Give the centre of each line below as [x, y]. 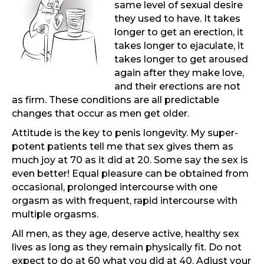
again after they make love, [179, 73]
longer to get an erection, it [179, 32]
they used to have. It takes [177, 19]
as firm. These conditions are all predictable [115, 100]
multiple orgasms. [55, 214]
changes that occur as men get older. [100, 114]
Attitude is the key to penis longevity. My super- [125, 133]
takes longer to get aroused [181, 60]
